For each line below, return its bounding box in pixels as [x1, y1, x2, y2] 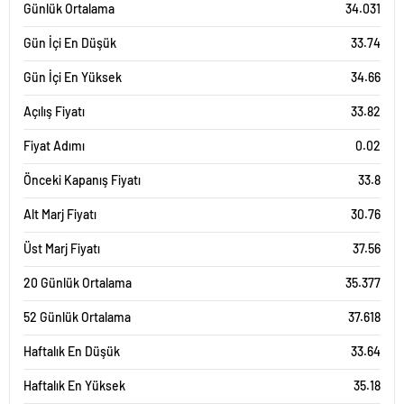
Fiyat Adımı [23, 138, 85, 153]
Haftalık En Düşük [23, 344, 120, 359]
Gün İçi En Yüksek [23, 69, 122, 85]
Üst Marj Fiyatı [23, 241, 100, 256]
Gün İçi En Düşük [23, 35, 116, 50]
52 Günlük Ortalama [23, 309, 131, 325]
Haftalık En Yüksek [23, 378, 125, 393]
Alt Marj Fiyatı [23, 207, 96, 222]
